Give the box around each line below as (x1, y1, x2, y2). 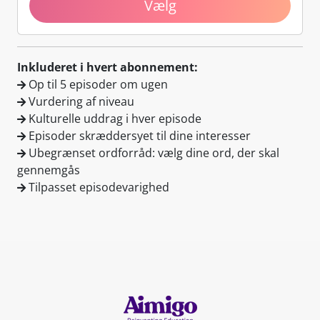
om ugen (117, 76, 168, 92)
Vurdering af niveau (26, 93, 134, 109)
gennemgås (17, 161, 80, 178)
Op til (26, 76, 60, 92)
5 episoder (60, 76, 117, 92)
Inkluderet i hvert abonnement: (17, 59, 198, 75)
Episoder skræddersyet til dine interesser (26, 127, 251, 144)
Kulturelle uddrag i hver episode (26, 110, 201, 126)
